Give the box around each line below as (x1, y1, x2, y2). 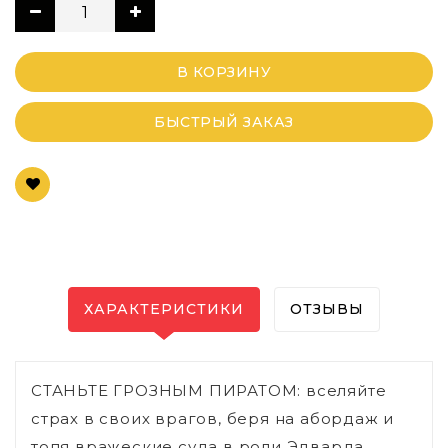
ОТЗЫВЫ (290, 300, 364, 319)
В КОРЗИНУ (176, 63, 272, 82)
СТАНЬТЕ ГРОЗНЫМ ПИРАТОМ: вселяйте (31, 381, 387, 401)
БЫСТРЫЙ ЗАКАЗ (154, 113, 294, 132)
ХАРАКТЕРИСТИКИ (84, 300, 244, 319)
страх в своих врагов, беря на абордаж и (31, 409, 395, 429)
